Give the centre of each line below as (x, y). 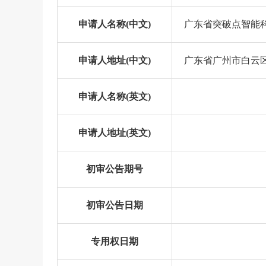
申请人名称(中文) (115, 24)
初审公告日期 (115, 205)
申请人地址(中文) (115, 60)
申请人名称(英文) (115, 96)
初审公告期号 (115, 169)
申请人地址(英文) (115, 133)
